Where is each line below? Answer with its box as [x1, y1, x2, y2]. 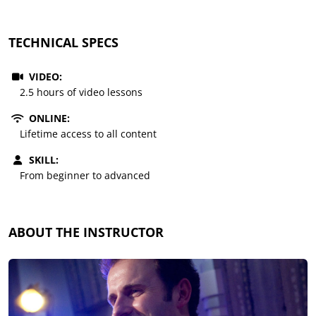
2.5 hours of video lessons [20, 85, 142, 99]
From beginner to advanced [20, 168, 150, 182]
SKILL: [26, 152, 59, 166]
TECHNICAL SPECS [8, 33, 119, 51]
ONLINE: [26, 111, 70, 125]
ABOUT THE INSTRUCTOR [8, 223, 164, 241]
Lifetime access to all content [20, 126, 157, 140]
